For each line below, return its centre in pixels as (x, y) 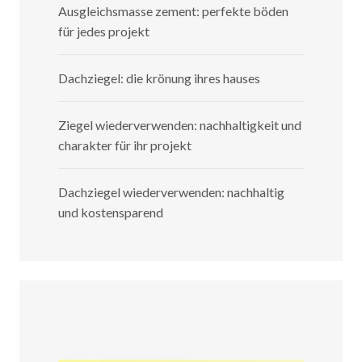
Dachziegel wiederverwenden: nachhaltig (171, 192)
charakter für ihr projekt (125, 145)
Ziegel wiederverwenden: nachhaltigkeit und (180, 124)
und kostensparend (111, 212)
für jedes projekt (104, 31)
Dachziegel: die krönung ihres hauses (159, 78)
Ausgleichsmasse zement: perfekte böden (173, 11)
